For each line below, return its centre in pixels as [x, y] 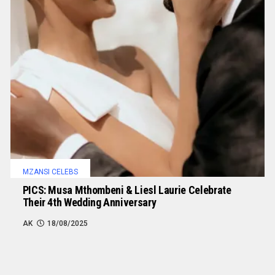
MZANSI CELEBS [50, 172]
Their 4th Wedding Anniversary [89, 202]
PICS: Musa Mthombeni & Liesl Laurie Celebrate [127, 190]
